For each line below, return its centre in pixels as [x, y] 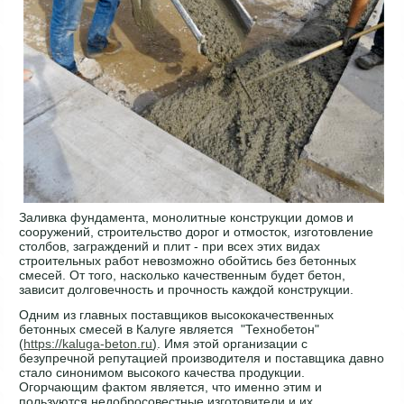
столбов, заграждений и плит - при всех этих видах [170, 246]
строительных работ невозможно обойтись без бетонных [188, 260]
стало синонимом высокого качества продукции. [162, 372]
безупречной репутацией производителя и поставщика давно [202, 358]
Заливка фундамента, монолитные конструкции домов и [187, 217]
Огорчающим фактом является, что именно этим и [171, 386]
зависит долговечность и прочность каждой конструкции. [187, 289]
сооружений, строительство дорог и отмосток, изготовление [197, 231]
